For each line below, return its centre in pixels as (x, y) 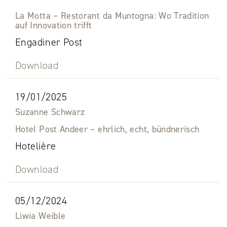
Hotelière (36, 146)
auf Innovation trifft (54, 26)
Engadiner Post (49, 42)
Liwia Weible (41, 216)
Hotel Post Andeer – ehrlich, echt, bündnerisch (107, 129)
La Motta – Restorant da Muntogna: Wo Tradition (112, 16)
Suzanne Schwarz (50, 112)
